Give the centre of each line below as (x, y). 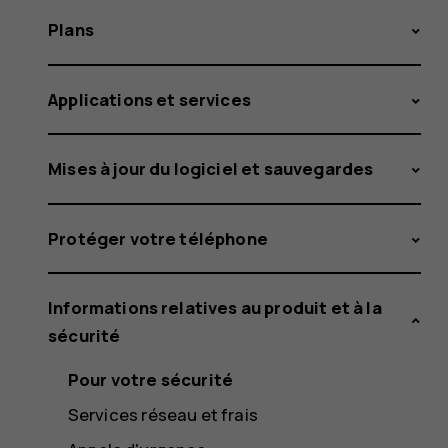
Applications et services (149, 99)
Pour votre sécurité (150, 379)
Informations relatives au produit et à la (215, 308)
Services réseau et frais (162, 414)
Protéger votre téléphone (158, 238)
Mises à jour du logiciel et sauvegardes (211, 169)
